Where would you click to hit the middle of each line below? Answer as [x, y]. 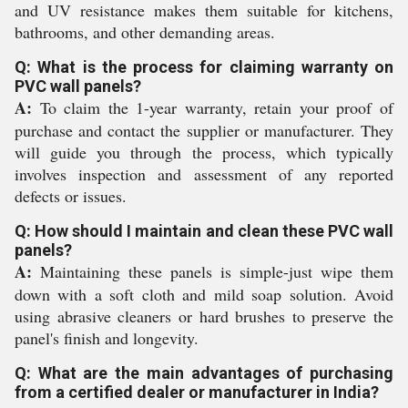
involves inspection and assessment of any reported [204, 174]
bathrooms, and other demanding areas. [145, 32]
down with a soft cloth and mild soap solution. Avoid [204, 295]
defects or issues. [71, 196]
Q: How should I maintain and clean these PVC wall [204, 231]
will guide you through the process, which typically [204, 153]
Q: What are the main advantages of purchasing [204, 373]
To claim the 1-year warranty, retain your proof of [213, 108]
